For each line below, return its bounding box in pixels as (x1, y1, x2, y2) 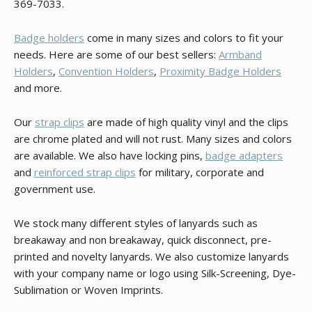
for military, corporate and (136, 165, 264, 179)
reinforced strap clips (34, 165, 136, 179)
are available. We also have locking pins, (14, 148, 205, 162)
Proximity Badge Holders (159, 64, 281, 78)
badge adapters (205, 148, 283, 162)
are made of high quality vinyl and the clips (84, 115, 288, 129)
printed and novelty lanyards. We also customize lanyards (14, 249, 289, 263)
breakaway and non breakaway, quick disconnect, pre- (14, 233, 272, 247)
